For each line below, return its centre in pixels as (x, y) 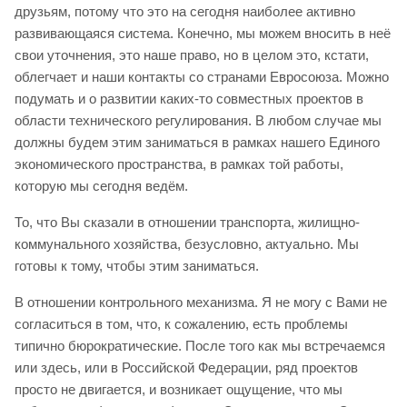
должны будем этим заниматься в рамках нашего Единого (197, 142)
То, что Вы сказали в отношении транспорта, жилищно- (187, 222)
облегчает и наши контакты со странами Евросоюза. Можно (202, 76)
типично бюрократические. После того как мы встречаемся (200, 345)
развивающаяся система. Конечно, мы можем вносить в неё (203, 33)
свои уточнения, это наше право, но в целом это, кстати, (192, 55)
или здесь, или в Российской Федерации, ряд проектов (186, 367)
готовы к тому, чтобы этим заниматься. (137, 265)
